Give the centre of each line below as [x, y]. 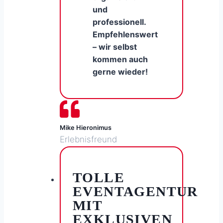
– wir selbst [115, 47]
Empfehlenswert [125, 35]
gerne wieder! [120, 72]
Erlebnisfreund [88, 140]
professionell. [119, 22]
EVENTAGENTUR [135, 192]
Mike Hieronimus [86, 128]
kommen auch [120, 59]
